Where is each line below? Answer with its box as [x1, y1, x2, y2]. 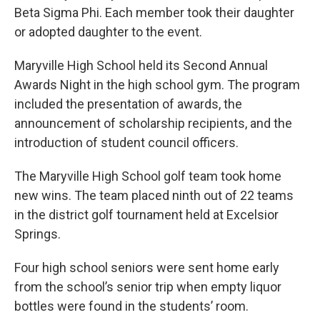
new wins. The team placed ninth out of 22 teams [14, 188, 294, 203]
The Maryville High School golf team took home [14, 169, 281, 184]
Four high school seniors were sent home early [14, 260, 279, 275]
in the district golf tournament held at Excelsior [14, 207, 279, 222]
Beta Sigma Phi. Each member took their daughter [14, 5, 294, 20]
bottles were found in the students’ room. [14, 299, 249, 314]
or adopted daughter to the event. [14, 24, 202, 39]
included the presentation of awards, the [14, 96, 242, 111]
